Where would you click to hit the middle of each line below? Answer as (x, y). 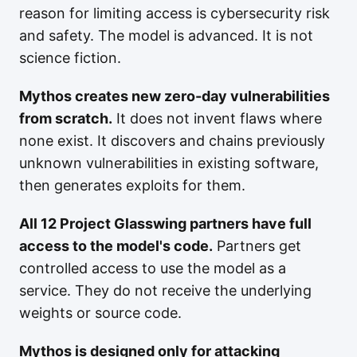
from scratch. (66, 118)
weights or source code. (100, 313)
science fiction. (70, 58)
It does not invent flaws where (217, 118)
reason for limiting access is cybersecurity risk (175, 13)
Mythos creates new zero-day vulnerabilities (175, 96)
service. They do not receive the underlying (165, 290)
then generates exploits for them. (132, 185)
